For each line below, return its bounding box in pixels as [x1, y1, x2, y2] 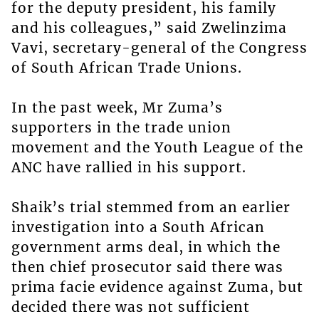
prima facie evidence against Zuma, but [11, 278, 303, 296]
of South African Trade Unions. [11, 59, 242, 77]
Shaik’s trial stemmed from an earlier [11, 199, 291, 216]
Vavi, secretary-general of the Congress [11, 39, 308, 57]
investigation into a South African [11, 219, 265, 236]
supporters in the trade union [11, 119, 231, 137]
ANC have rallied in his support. [11, 159, 246, 177]
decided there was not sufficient [11, 298, 250, 316]
